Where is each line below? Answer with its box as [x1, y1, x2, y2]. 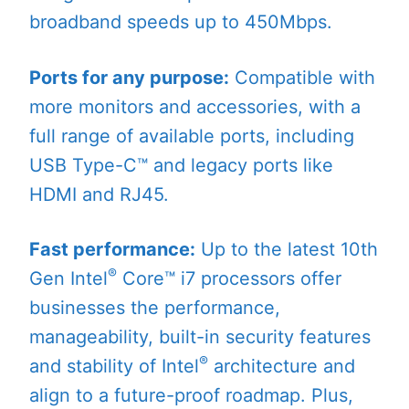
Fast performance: [29, 238, 195, 261]
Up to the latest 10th [195, 238, 378, 261]
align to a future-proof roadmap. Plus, [29, 384, 353, 407]
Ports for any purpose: [29, 66, 229, 89]
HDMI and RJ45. [29, 183, 169, 205]
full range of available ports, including [29, 124, 354, 147]
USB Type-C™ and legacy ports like [29, 153, 333, 176]
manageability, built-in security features [29, 326, 371, 349]
